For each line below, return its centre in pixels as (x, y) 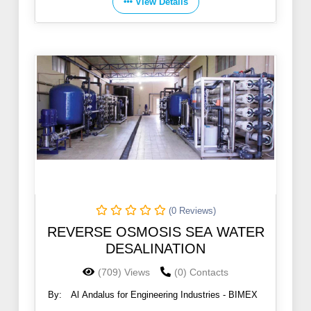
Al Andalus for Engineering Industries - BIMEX (164, 295)
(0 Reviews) (192, 211)
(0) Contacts (201, 272)
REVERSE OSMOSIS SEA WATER (155, 232)
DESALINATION (155, 249)
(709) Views (124, 272)
